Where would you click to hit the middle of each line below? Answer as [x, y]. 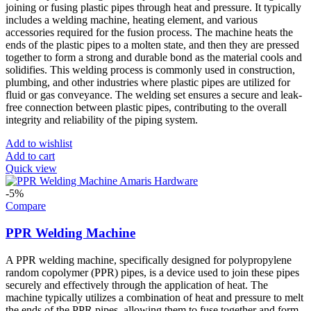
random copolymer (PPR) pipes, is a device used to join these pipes [152, 272]
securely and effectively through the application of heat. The [137, 285]
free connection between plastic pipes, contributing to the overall [146, 108]
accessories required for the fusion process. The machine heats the [149, 33]
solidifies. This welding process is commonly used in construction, [150, 70]
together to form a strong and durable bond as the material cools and [154, 58]
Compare [26, 206]
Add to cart [30, 156]
